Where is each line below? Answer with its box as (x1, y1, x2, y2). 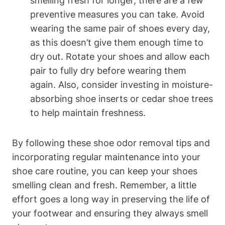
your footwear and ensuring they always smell (12, 207, 208, 218)
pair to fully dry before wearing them (30, 65, 186, 76)
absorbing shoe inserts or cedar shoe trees (30, 93, 213, 104)
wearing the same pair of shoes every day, (30, 23, 210, 34)
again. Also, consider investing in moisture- (30, 79, 213, 90)
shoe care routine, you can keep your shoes (12, 165, 197, 176)
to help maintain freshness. (30, 107, 146, 118)
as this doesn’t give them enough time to (30, 37, 203, 48)
